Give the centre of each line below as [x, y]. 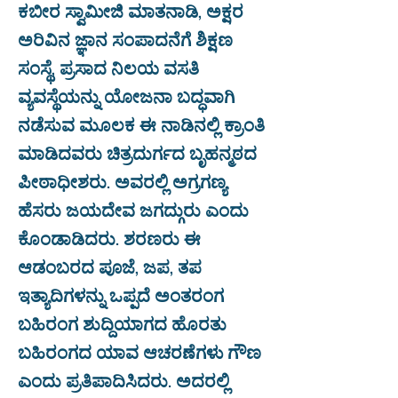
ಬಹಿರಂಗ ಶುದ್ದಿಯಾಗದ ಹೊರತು [122, 322]
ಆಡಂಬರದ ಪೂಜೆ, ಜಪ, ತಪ [110, 266]
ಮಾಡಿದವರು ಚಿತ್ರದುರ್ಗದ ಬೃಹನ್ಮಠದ [137, 152]
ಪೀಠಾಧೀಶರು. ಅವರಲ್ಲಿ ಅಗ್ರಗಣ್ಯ [122, 180]
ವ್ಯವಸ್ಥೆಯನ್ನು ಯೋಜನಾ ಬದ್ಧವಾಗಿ [126, 95]
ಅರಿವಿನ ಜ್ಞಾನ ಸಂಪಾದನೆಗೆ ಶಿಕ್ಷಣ [125, 38]
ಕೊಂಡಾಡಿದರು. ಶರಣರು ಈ [109, 237]
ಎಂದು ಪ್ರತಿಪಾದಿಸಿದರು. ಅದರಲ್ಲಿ [123, 379]
